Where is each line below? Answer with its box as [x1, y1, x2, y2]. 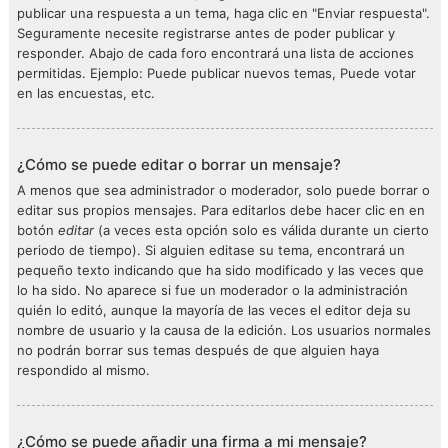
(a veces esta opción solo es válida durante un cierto [94, 222, 429, 238]
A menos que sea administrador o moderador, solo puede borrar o [17, 182, 430, 198]
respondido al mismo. [17, 362, 150, 378]
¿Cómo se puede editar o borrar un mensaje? [17, 155, 341, 174]
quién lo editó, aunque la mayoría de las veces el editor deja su [17, 302, 411, 318]
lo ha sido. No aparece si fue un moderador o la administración [17, 282, 408, 298]
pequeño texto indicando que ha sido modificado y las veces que [17, 262, 424, 278]
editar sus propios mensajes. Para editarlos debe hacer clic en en [17, 202, 425, 218]
